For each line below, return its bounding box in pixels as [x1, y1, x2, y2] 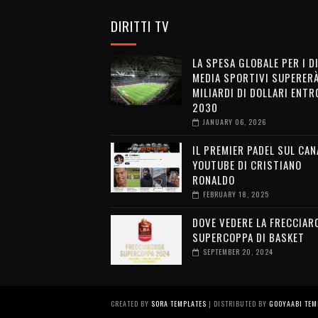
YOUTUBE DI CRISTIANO [192, 157, 302, 172]
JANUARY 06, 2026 [202, 116, 266, 127]
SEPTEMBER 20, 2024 [202, 246, 273, 257]
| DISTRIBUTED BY [206, 298, 269, 309]
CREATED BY [110, 298, 151, 309]
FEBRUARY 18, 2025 [202, 189, 269, 199]
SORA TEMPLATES [150, 298, 207, 309]
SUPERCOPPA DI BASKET [192, 229, 305, 245]
